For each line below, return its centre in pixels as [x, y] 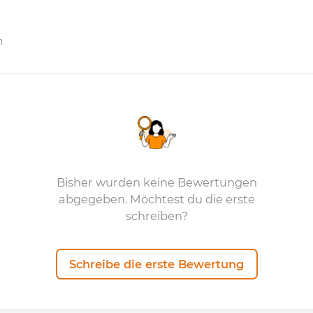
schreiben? [156, 216]
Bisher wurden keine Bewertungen [156, 182]
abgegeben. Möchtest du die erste [156, 199]
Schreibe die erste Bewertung [156, 264]
